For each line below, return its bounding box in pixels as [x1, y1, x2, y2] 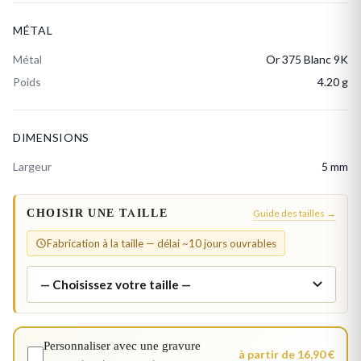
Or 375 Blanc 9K [266, 52, 348, 66]
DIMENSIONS [13, 131, 89, 144]
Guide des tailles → [253, 207, 336, 219]
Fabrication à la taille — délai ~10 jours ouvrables [47, 237, 276, 250]
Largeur [13, 160, 52, 173]
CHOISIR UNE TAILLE [27, 206, 168, 221]
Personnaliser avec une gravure [43, 337, 201, 355]
